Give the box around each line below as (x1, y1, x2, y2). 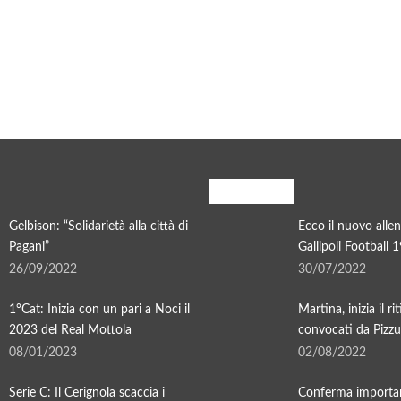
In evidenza (209, 184, 279, 200)
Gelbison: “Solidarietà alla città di (8, 219, 188, 233)
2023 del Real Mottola (8, 323, 132, 337)
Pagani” (8, 240, 49, 253)
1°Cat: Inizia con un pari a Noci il (8, 303, 190, 316)
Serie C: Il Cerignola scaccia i (8, 386, 165, 399)
